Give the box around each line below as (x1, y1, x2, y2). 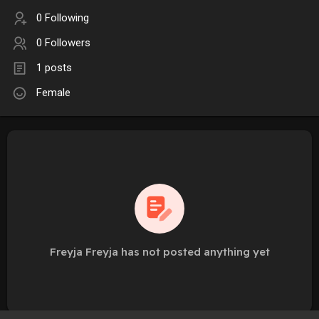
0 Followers (36, 36, 90, 50)
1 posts (36, 61, 72, 75)
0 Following (36, 11, 89, 25)
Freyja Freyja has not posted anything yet (49, 245, 270, 259)
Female (36, 86, 70, 100)
